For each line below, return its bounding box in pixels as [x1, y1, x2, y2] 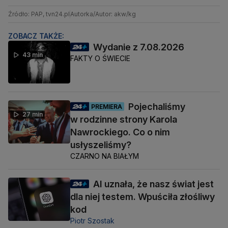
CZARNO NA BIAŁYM [70, 152, 139, 161]
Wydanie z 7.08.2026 [93, 42, 184, 52]
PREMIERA [91, 102, 122, 110]
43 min [22, 51, 43, 59]
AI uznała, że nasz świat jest [93, 179, 214, 190]
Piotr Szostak [70, 216, 115, 225]
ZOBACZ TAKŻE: [8, 32, 64, 40]
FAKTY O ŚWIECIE [70, 54, 130, 63]
